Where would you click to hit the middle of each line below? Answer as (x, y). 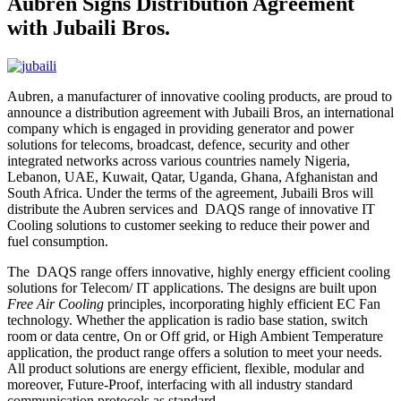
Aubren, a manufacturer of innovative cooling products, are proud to (200, 96)
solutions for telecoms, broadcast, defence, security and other (178, 144)
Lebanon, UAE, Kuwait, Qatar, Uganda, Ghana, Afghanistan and (192, 176)
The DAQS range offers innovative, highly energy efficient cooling (199, 271)
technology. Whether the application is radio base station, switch (188, 320)
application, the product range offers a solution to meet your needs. (195, 352)
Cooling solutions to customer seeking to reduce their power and (188, 225)
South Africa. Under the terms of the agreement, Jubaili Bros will (190, 192)
